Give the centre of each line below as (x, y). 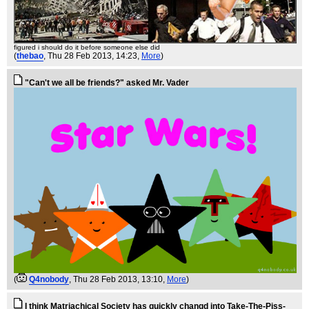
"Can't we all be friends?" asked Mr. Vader (107, 83)
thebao (30, 56)
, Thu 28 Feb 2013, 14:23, (92, 56)
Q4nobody (49, 280)
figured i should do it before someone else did (87, 48)
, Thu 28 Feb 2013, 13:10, (118, 280)
